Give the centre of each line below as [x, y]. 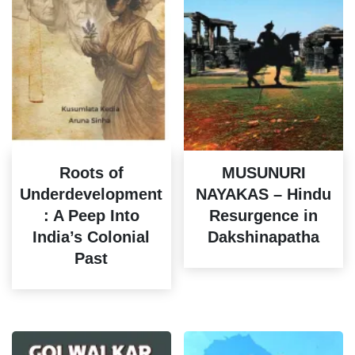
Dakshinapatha [264, 237]
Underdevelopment [92, 194]
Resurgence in [264, 215]
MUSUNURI [263, 172]
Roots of [91, 172]
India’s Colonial [92, 237]
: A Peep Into [91, 215]
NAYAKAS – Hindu [264, 194]
